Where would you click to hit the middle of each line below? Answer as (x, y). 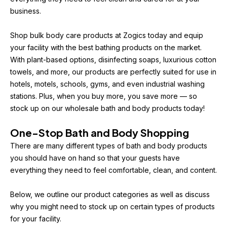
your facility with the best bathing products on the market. (106, 47)
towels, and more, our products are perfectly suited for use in (113, 72)
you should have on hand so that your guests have (95, 158)
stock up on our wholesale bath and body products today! (107, 108)
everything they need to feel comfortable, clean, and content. (113, 170)
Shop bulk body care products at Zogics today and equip (107, 35)
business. (26, 11)
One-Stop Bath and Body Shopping (100, 133)
